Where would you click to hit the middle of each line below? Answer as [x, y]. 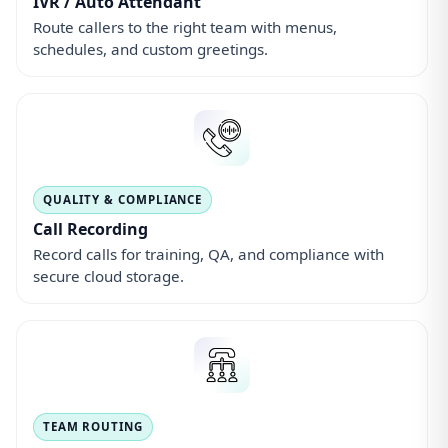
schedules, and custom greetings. [150, 49]
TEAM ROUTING [92, 426]
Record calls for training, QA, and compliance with [208, 253]
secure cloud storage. [108, 275]
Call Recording [90, 228]
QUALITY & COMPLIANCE [122, 200]
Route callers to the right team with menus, [185, 27]
